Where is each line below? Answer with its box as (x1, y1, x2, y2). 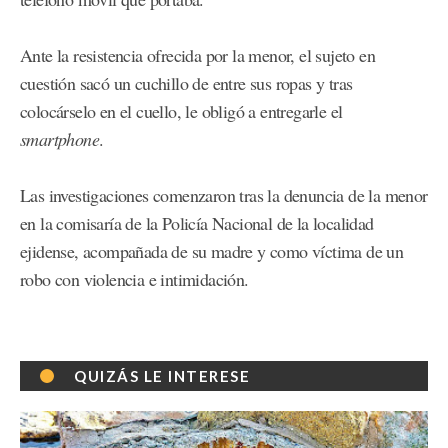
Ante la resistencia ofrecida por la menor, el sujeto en (20, 43, 375, 68)
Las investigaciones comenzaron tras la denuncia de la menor (20, 183, 428, 208)
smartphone (20, 127, 99, 152)
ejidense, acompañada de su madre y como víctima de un (20, 239, 404, 264)
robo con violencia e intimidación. (20, 267, 249, 292)
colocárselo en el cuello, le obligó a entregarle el (20, 99, 343, 124)
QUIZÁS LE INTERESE (74, 367, 250, 386)
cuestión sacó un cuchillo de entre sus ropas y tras (20, 71, 353, 96)
